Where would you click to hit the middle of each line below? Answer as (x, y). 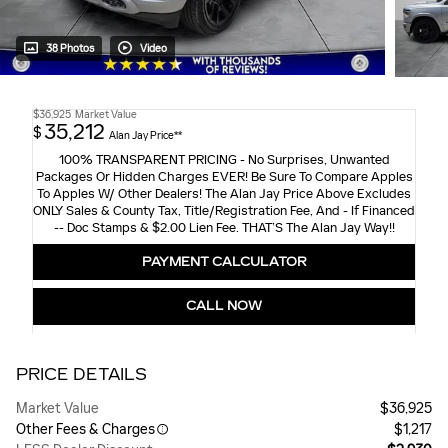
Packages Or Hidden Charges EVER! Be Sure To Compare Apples (224, 177)
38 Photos (70, 49)
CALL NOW (224, 306)
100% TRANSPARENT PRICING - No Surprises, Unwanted (224, 160)
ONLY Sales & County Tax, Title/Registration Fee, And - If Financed (224, 211)
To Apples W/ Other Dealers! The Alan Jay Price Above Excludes (224, 194)
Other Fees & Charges (85, 429)
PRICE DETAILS (81, 374)
